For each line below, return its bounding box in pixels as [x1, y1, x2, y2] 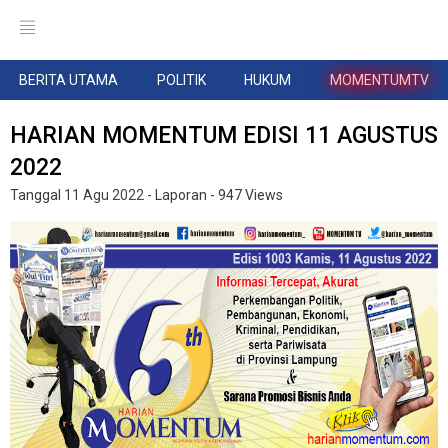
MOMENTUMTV [329, 72, 429, 88]
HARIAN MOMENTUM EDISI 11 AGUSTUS [10, 122, 438, 149]
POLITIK [156, 72, 206, 88]
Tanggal [10, 187, 64, 203]
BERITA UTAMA [19, 72, 119, 88]
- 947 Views [210, 187, 283, 203]
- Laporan [144, 187, 210, 203]
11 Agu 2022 [64, 187, 144, 203]
